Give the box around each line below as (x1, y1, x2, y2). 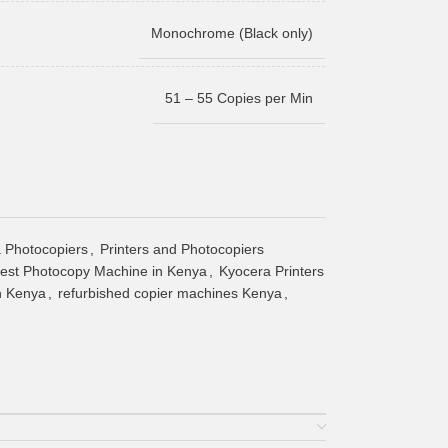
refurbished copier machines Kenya (57, 284, 282, 301)
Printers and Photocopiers (99, 240, 264, 257)
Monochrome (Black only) (150, 24, 313, 41)
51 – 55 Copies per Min (164, 89, 313, 106)
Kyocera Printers (218, 262, 324, 279)
